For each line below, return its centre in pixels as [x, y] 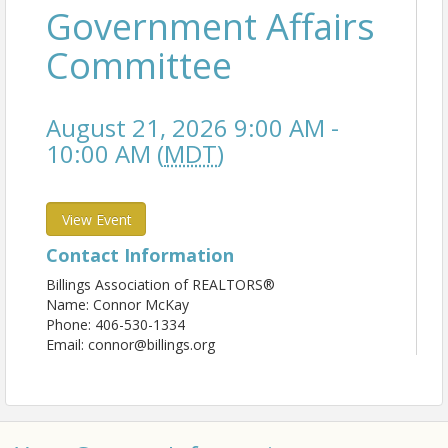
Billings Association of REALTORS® [160, 285]
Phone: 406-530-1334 [115, 325]
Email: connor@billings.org [130, 345]
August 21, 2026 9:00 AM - [192, 128]
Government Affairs [210, 27]
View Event [97, 220]
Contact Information [140, 255]
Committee [139, 66]
